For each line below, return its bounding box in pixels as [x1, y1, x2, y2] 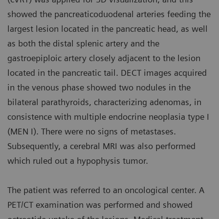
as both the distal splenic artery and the [7, 38, 159, 49]
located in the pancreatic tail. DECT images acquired [7, 67, 207, 78]
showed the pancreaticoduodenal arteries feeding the [7, 9, 211, 20]
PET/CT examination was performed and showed [7, 199, 193, 210]
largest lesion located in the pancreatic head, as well [7, 23, 208, 34]
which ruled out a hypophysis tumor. [7, 155, 151, 166]
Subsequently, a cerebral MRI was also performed [7, 141, 196, 152]
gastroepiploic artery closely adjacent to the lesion [7, 53, 200, 64]
